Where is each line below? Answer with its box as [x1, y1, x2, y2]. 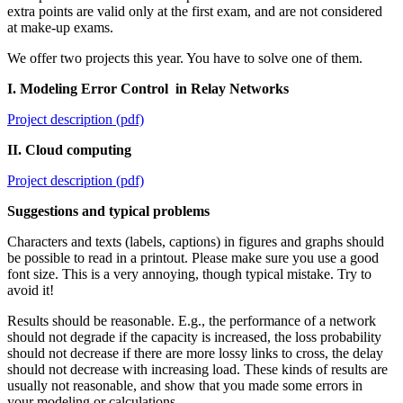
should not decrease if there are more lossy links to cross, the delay [7, 345, 383, 361]
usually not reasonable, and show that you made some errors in [7, 378, 363, 393]
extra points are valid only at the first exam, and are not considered [7, 4, 382, 19]
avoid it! [7, 282, 54, 298]
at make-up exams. [7, 20, 113, 35]
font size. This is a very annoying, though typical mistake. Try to [7, 266, 372, 282]
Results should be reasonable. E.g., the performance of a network [7, 313, 376, 328]
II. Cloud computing [7, 142, 131, 157]
